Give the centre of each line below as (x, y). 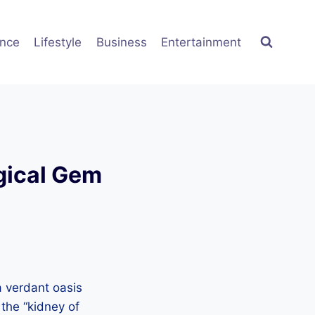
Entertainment (201, 42)
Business (121, 42)
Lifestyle (58, 42)
